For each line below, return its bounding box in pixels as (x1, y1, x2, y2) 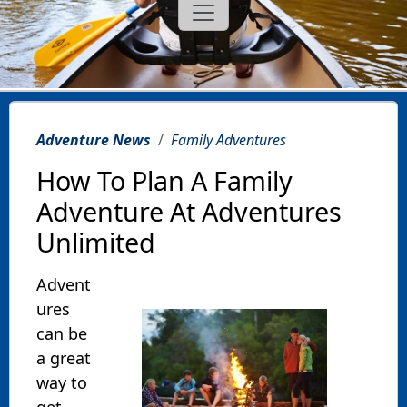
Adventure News (36, 129, 151, 150)
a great (36, 346, 91, 369)
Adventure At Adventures (36, 193, 342, 229)
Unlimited (36, 223, 155, 260)
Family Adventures (171, 129, 286, 150)
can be (36, 322, 87, 344)
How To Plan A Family (36, 162, 293, 198)
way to (36, 371, 87, 393)
